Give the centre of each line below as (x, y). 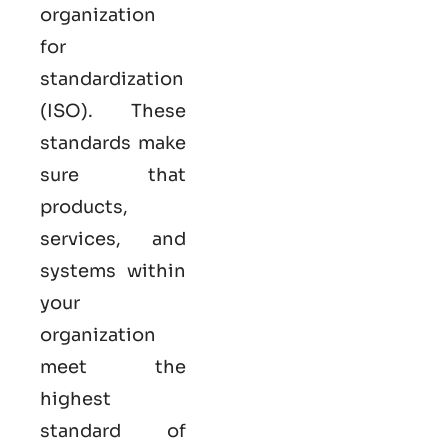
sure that (113, 175)
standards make (113, 143)
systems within (113, 271)
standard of (113, 431)
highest (75, 399)
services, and (113, 239)
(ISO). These (113, 111)
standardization (112, 79)
